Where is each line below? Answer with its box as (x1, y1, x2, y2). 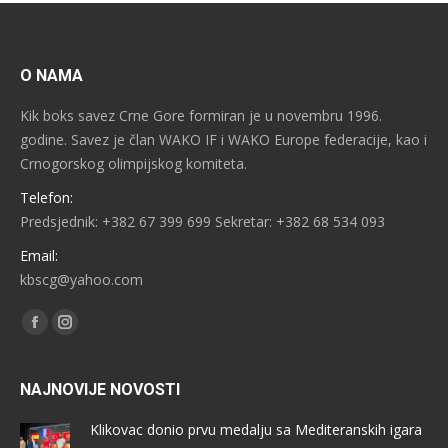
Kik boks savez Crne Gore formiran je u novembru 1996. (20, 106, 382, 126)
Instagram (64, 324, 131, 344)
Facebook (34, 324, 99, 344)
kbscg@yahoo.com (20, 270, 143, 290)
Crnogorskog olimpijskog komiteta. (20, 154, 247, 174)
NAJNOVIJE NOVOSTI (20, 380, 180, 400)
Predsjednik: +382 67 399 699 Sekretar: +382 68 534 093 (20, 212, 385, 232)
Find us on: (20, 309, 90, 329)
